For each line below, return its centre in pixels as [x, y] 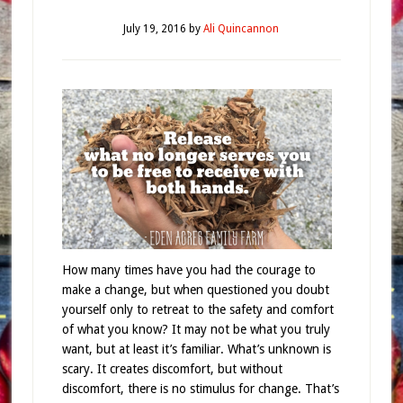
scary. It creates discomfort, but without [172, 369]
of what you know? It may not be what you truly [196, 329]
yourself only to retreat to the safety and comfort [197, 309]
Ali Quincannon [242, 29]
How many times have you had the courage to [188, 270]
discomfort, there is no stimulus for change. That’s [200, 389]
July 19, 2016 [155, 29]
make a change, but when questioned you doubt [195, 290]
